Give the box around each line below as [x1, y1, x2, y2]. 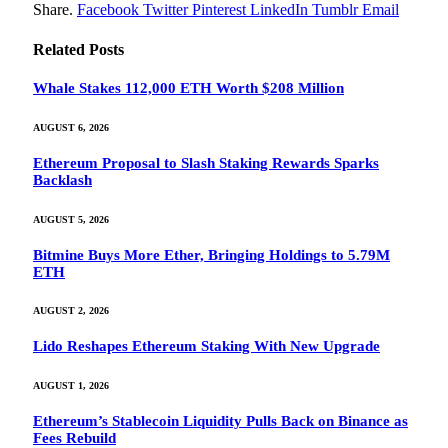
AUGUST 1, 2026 [33, 380, 109, 392]
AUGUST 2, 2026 [33, 305, 109, 317]
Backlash [33, 171, 92, 188]
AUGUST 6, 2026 [33, 121, 109, 133]
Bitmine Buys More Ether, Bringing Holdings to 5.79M [33, 246, 390, 263]
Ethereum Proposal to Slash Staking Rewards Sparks [33, 154, 379, 171]
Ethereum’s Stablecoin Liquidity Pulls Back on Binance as [33, 413, 408, 430]
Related [33, 40, 89, 58]
